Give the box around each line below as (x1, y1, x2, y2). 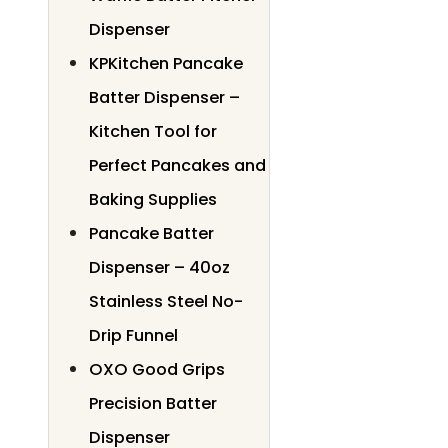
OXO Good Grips (89, 357, 225, 381)
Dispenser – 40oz (89, 255, 230, 279)
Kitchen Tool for (89, 119, 217, 143)
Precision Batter (89, 391, 217, 415)
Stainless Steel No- (89, 289, 243, 313)
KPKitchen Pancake (89, 51, 243, 75)
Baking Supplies (89, 187, 217, 211)
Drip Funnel (89, 323, 178, 347)
